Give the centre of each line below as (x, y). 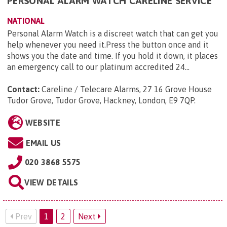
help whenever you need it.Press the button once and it (108, 44)
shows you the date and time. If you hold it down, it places (112, 55)
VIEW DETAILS (51, 182)
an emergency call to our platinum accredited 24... (98, 67)
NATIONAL (26, 21)
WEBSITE (43, 122)
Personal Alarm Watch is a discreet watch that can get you (113, 33)
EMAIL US (43, 143)
